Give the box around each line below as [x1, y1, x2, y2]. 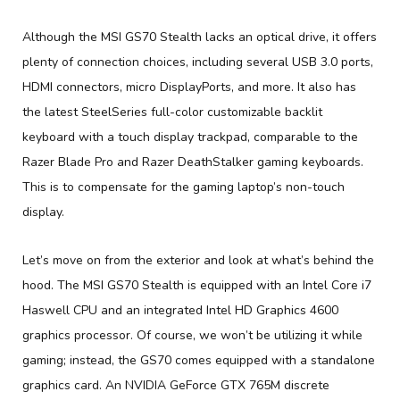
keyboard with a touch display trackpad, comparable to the [22, 128, 358, 146]
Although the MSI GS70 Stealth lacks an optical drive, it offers [22, 28, 377, 46]
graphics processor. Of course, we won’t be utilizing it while [22, 326, 362, 344]
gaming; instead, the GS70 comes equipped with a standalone [22, 351, 375, 369]
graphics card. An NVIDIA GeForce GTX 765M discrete [22, 376, 329, 394]
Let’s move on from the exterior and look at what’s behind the [22, 251, 374, 269]
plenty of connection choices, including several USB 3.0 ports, [22, 53, 373, 71]
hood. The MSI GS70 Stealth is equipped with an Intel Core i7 [22, 276, 371, 294]
